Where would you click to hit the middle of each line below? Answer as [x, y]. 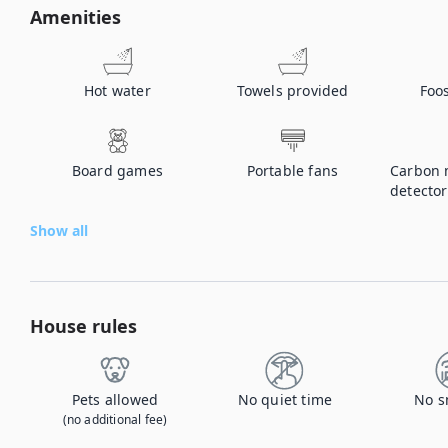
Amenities [75, 17]
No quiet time [285, 399]
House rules [83, 326]
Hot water [117, 90]
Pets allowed [115, 399]
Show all [59, 230]
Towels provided [292, 90]
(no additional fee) [115, 419]
